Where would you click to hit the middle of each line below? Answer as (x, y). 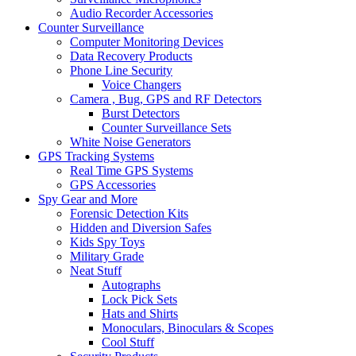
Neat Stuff (96, 271)
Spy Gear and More (88, 199)
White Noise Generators (130, 142)
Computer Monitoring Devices (147, 42)
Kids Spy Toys (107, 242)
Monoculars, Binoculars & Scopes (188, 328)
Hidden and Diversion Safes (141, 228)
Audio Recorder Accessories (141, 14)
